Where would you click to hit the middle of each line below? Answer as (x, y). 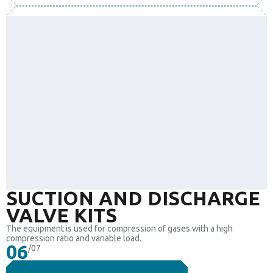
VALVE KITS (62, 215)
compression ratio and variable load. (74, 239)
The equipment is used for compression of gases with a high (119, 229)
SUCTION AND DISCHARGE (133, 198)
